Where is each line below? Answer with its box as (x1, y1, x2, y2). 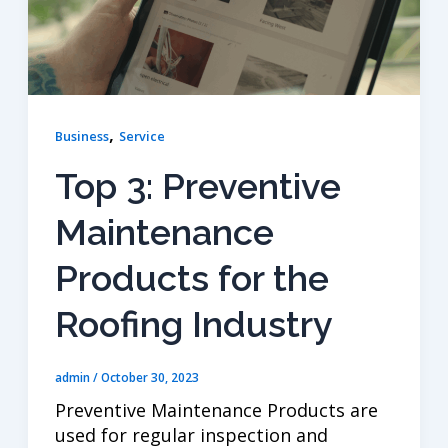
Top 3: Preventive (54, 165, 341, 208)
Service (118, 126, 165, 145)
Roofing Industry (54, 303, 333, 346)
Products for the (54, 257, 329, 300)
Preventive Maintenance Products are (54, 397, 378, 422)
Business (54, 126, 109, 145)
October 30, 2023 (100, 368, 199, 385)
